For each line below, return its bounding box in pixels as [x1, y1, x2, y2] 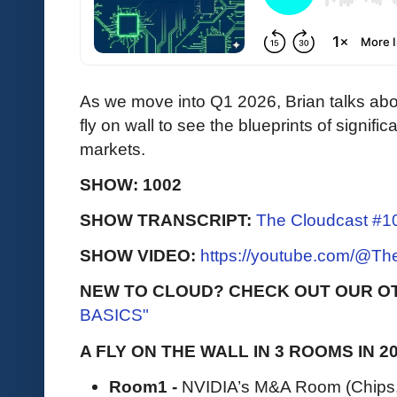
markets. [80, 138, 150, 159]
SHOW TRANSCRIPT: [80, 209, 256, 230]
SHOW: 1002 [80, 174, 182, 194]
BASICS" [80, 305, 149, 325]
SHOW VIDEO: [80, 245, 196, 266]
